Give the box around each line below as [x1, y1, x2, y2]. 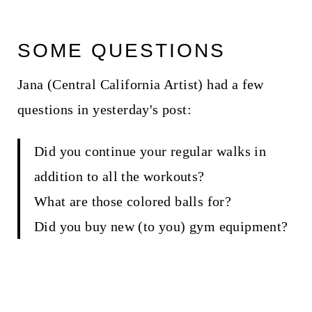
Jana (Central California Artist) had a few [17, 77, 264, 93]
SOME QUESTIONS [17, 40, 226, 62]
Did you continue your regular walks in [33, 143, 267, 159]
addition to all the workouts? [33, 169, 205, 185]
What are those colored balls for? [33, 194, 232, 210]
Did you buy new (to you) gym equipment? [33, 219, 288, 235]
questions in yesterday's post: [17, 102, 192, 118]
